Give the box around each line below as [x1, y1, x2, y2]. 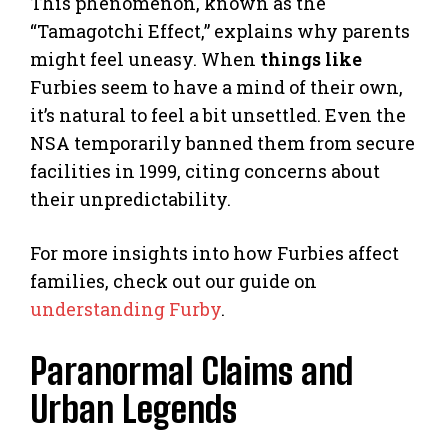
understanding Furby [30, 297, 221, 322]
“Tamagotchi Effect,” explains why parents [30, 19, 410, 44]
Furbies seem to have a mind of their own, [30, 75, 403, 100]
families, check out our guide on [30, 269, 317, 294]
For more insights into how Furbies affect [30, 241, 399, 266]
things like [260, 47, 362, 72]
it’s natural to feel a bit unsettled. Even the [30, 103, 406, 128]
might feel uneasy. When [30, 47, 260, 72]
